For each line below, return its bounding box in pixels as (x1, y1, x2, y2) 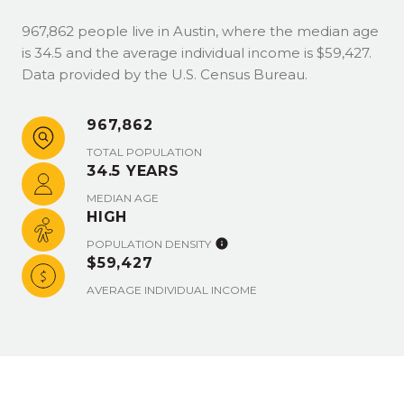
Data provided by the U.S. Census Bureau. (22, 66, 308, 83)
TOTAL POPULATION (87, 145, 202, 159)
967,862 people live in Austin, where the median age (22, 23, 379, 40)
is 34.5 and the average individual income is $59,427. (22, 44, 372, 61)
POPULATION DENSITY (87, 237, 211, 251)
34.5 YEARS (87, 162, 179, 179)
